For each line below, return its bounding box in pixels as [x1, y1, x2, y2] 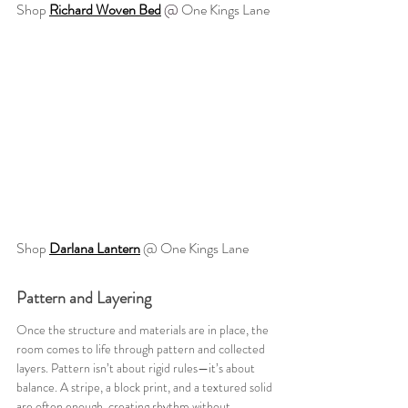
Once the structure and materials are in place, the [16, 321, 271, 340]
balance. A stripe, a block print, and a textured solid [16, 378, 275, 397]
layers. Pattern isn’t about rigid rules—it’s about [16, 359, 258, 378]
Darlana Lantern [49, 238, 140, 260]
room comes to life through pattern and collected [16, 340, 268, 359]
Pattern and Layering [16, 286, 151, 311]
